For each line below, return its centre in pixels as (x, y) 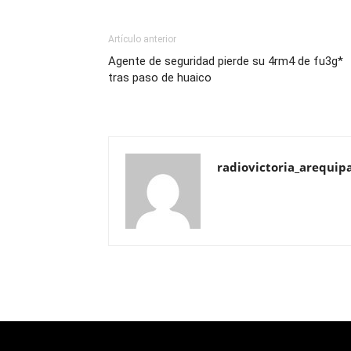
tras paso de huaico (160, 78)
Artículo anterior (142, 40)
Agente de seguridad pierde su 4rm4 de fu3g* (226, 62)
